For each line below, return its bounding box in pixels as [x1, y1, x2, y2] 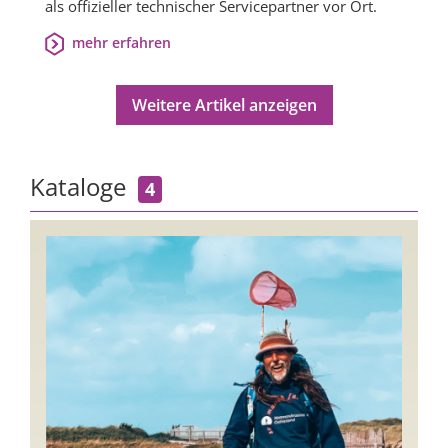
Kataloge [30, 170, 138, 204]
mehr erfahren [71, 33, 171, 53]
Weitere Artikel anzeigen [131, 94, 317, 117]
